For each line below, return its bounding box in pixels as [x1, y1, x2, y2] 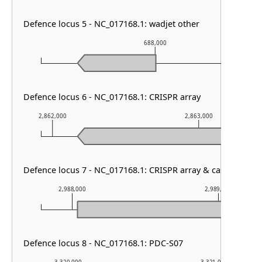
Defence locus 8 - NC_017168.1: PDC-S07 [23, 237, 184, 249]
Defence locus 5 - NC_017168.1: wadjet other [23, 18, 200, 29]
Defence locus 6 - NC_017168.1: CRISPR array [23, 91, 202, 102]
